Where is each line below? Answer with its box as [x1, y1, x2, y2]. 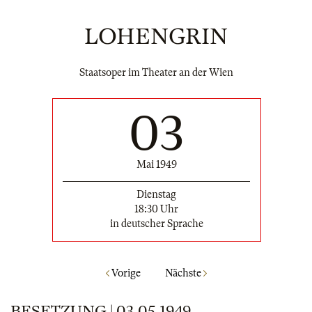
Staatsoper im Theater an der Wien [79, 67, 233, 78]
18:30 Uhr [134, 203, 178, 214]
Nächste [164, 267, 203, 279]
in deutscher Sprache [109, 217, 203, 229]
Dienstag [136, 188, 176, 200]
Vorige [109, 267, 141, 279]
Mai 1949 [136, 158, 177, 170]
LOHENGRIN [84, 24, 228, 49]
